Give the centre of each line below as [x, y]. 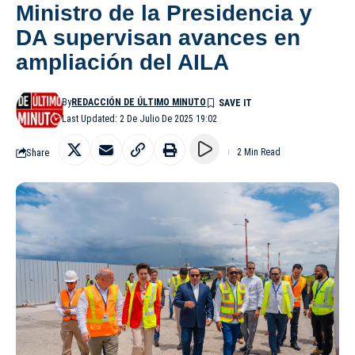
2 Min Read [259, 153]
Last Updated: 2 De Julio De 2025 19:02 [140, 119]
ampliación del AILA [122, 63]
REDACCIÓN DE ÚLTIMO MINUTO [139, 103]
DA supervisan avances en [158, 38]
